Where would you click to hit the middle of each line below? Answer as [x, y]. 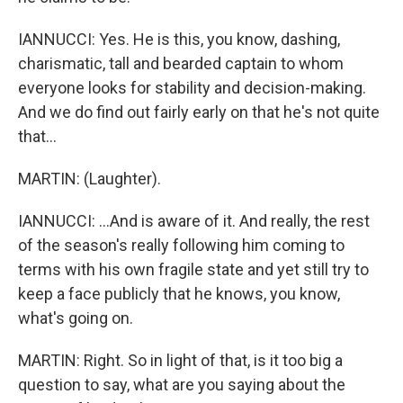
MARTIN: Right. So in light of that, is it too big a [180, 360]
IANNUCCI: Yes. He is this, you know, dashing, [179, 39]
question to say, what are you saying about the [182, 385]
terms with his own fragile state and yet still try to [193, 269]
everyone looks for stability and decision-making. [192, 88]
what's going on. [76, 318]
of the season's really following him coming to [181, 245]
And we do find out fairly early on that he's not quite [199, 112]
